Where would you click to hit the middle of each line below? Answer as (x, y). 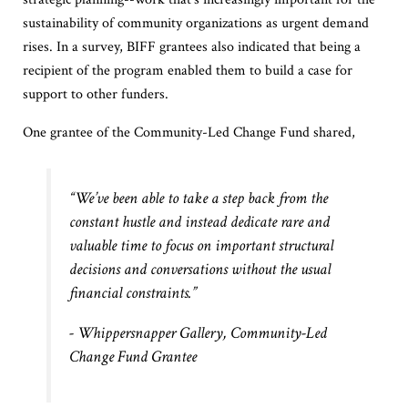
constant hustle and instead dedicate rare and (200, 222)
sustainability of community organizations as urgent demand (195, 23)
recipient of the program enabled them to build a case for (187, 70)
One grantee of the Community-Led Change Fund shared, (189, 132)
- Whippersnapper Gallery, (150, 332)
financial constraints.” (133, 293)
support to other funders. (95, 94)
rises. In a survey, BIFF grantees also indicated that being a (191, 46)
